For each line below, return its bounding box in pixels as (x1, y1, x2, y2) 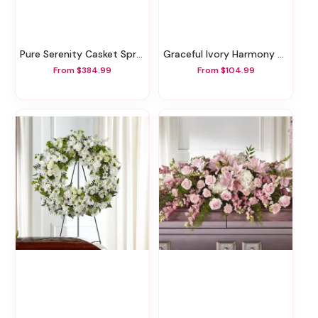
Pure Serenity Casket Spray (26, 47, 136, 60)
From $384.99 (53, 65, 111, 77)
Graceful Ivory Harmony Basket (171, 47, 278, 60)
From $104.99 (197, 65, 255, 77)
